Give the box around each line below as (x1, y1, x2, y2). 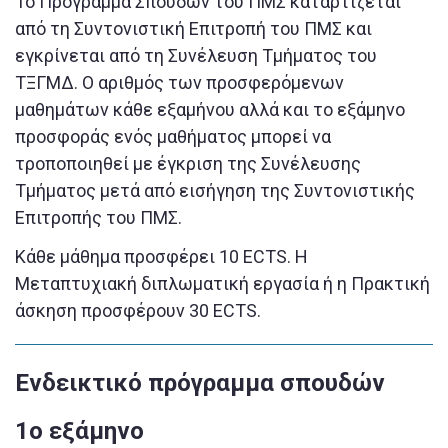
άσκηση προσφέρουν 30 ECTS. (15, 300, 261, 322)
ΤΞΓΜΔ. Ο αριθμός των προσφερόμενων (15, 72, 344, 94)
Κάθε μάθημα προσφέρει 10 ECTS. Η (15, 246, 308, 268)
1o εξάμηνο (15, 417, 144, 446)
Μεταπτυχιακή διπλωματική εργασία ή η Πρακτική (15, 273, 430, 295)
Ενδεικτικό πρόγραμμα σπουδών (15, 369, 385, 398)
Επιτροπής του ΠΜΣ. (15, 207, 182, 229)
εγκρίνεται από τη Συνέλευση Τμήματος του (15, 45, 377, 67)
